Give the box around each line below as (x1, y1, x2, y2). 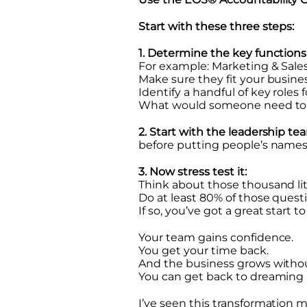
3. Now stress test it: (138, 164, 247, 178)
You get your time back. (138, 243, 269, 257)
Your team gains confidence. (138, 230, 294, 244)
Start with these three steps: (138, 19, 295, 33)
